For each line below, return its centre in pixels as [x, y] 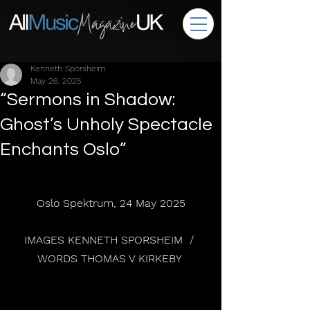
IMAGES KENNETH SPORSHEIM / [111, 240]
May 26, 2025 [56, 81]
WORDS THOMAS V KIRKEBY [111, 258]
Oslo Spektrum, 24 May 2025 [111, 203]
